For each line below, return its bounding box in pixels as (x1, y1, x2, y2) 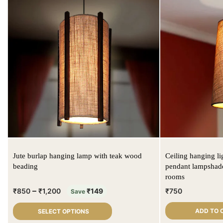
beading (13, 162, 38, 171)
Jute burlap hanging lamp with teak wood (13, 152, 142, 160)
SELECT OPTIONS (38, 208, 90, 216)
